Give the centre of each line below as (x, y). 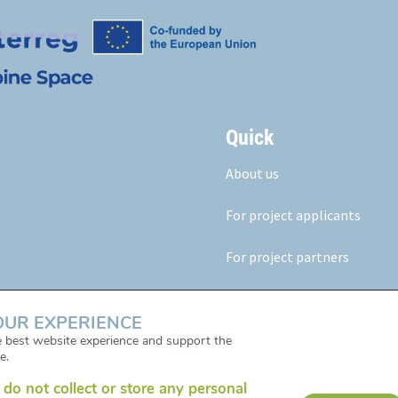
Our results (259, 298)
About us (252, 173)
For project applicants (293, 215)
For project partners (287, 256)
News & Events (270, 340)
